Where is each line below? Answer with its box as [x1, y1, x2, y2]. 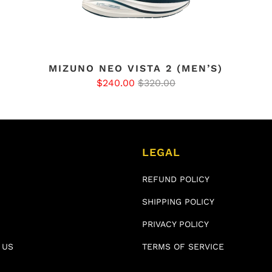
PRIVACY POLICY [142, 219, 209, 229]
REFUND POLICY [142, 174, 209, 185]
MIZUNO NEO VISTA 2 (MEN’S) [49, 63, 223, 75]
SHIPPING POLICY [142, 197, 214, 207]
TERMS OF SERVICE [142, 242, 224, 252]
